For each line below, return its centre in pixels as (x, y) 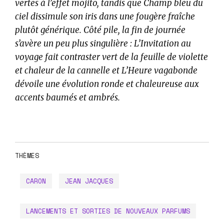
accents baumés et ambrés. (67, 97)
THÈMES (27, 155)
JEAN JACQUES (89, 181)
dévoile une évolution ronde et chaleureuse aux (107, 84)
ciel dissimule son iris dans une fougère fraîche (105, 16)
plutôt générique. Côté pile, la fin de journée (100, 30)
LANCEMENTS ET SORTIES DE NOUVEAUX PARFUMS (108, 211)
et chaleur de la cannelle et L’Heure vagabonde (106, 70)
